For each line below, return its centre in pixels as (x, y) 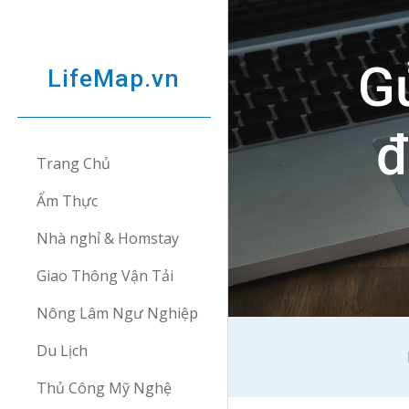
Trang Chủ (73, 163)
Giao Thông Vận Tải (105, 276)
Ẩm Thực (67, 201)
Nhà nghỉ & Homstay (108, 238)
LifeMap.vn (114, 79)
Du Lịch (62, 351)
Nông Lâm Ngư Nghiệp (117, 313)
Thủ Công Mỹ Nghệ (104, 388)
